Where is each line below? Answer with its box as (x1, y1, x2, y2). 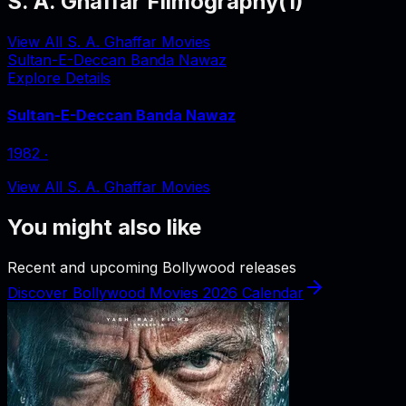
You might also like (7, 214, 201, 241)
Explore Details (7, 68, 111, 87)
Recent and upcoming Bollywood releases (7, 257, 296, 276)
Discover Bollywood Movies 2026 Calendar (7, 283, 304, 302)
